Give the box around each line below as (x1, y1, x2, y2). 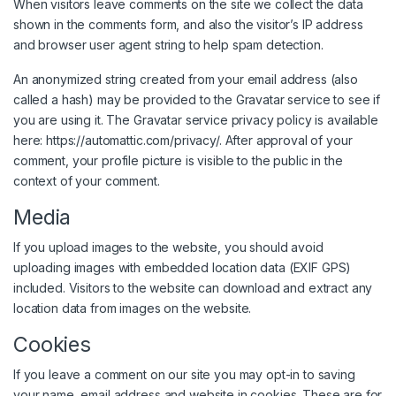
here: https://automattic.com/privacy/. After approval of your (13, 133, 353, 148)
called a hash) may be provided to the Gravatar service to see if (13, 92, 381, 108)
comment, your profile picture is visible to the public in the (13, 153, 343, 169)
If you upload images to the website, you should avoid (13, 240, 324, 255)
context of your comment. (13, 173, 160, 189)
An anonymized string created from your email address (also (13, 72, 358, 88)
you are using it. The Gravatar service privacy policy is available (13, 112, 378, 128)
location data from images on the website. (13, 301, 252, 316)
